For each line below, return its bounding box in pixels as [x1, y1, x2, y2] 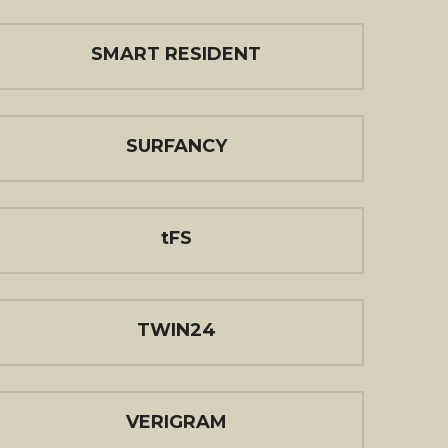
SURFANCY [125, 135, 227, 157]
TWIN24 [136, 319, 216, 341]
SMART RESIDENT [91, 43, 261, 65]
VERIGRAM [125, 411, 227, 433]
